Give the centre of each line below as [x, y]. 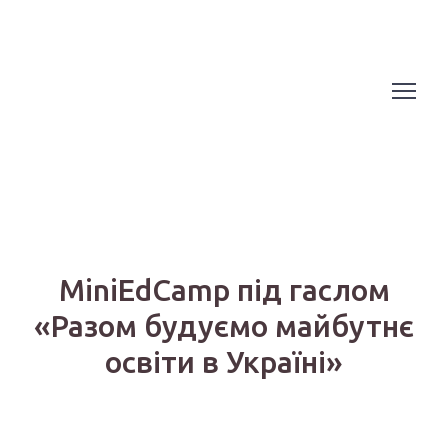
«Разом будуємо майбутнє [224, 325]
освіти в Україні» [224, 361]
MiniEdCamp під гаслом [224, 289]
